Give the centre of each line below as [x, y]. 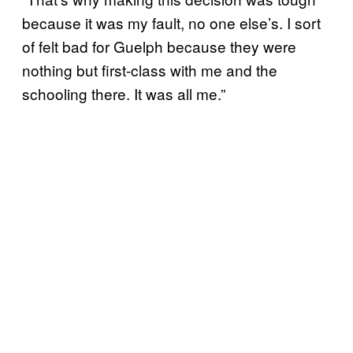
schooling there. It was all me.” [124, 93]
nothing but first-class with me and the [150, 69]
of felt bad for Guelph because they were [159, 46]
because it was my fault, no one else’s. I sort [171, 22]
